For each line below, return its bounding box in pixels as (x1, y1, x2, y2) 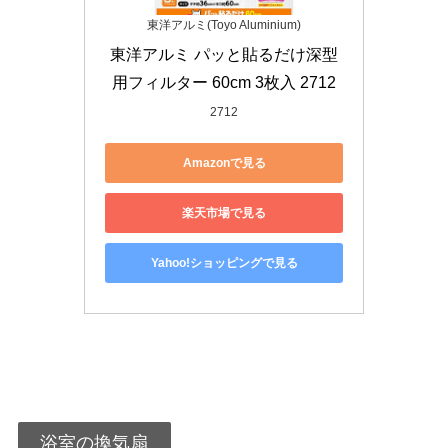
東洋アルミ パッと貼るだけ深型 (110, 46, 338, 64)
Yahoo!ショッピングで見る (150, 255, 298, 270)
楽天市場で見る (182, 205, 266, 220)
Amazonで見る (182, 155, 266, 170)
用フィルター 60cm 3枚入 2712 (112, 74, 336, 92)
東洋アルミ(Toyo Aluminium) (147, 18, 301, 33)
